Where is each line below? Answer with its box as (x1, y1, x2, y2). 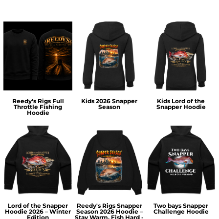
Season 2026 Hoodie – (76, 207, 143, 215)
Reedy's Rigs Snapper (76, 201, 142, 209)
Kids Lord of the (157, 97, 205, 105)
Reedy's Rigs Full (12, 97, 64, 105)
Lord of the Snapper (8, 201, 68, 209)
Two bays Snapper (153, 201, 209, 209)
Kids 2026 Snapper (81, 97, 138, 105)
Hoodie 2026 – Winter (5, 207, 71, 215)
